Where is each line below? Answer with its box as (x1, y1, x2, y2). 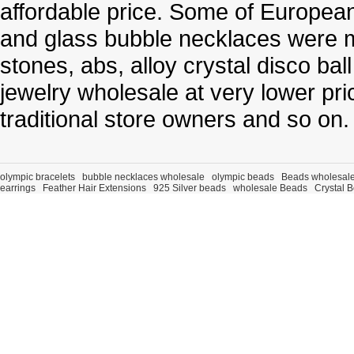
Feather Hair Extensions (43, 183, 146, 194)
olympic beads (212, 171, 274, 183)
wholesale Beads (233, 183, 307, 194)
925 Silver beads (153, 183, 226, 194)
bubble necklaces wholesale (82, 171, 205, 183)
